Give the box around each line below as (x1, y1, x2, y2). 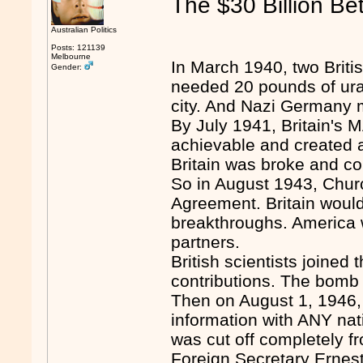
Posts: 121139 (51, 43, 106, 52)
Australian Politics (51, 25, 117, 34)
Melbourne (51, 52, 92, 61)
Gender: (51, 62, 85, 71)
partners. (171, 233, 241, 252)
